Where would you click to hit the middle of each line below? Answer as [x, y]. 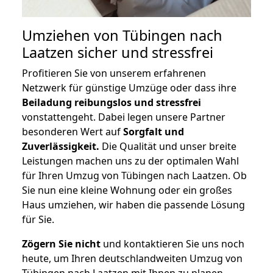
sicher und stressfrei [144, 53]
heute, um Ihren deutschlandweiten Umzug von [132, 259]
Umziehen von [72, 36]
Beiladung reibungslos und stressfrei [112, 103]
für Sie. [38, 220]
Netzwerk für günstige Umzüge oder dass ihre [129, 88]
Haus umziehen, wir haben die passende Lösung [133, 205]
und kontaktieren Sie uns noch [172, 244]
